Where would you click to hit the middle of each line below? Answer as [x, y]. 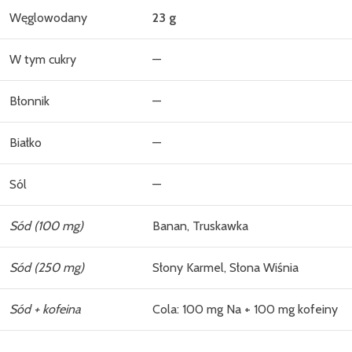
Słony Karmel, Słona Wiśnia [225, 267]
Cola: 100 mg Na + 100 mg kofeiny [245, 309]
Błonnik [29, 101]
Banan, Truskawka [200, 225]
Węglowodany [48, 17]
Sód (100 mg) [46, 225]
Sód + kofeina [45, 309]
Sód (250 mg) [47, 267]
